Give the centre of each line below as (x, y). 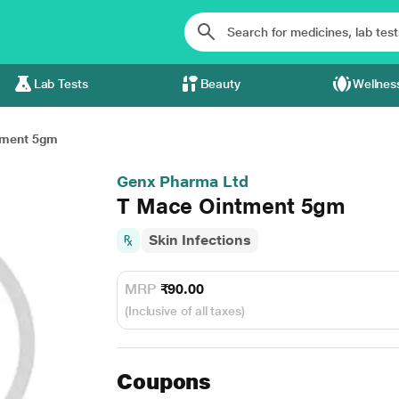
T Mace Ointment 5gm (231, 206)
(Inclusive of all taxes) (184, 311)
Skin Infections (199, 240)
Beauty (220, 84)
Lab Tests (61, 84)
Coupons (164, 382)
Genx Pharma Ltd (182, 181)
